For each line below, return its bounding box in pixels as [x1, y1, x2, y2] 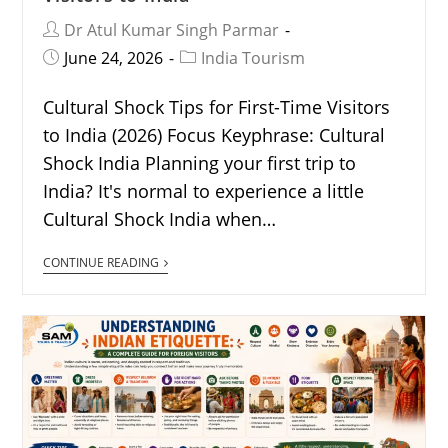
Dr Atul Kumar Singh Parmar [64, 19, 280, 42]
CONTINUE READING [43, 254, 160, 272]
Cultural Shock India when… [43, 207, 277, 232]
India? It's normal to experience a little [43, 179, 365, 204]
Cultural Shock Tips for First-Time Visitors [43, 95, 391, 120]
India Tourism [201, 47, 306, 70]
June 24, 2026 [64, 47, 164, 70]
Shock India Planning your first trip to [43, 151, 357, 176]
